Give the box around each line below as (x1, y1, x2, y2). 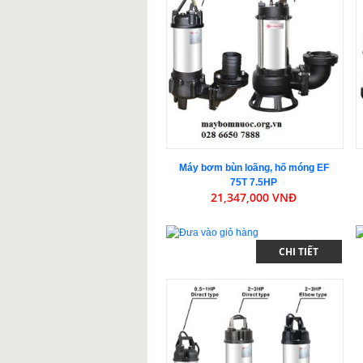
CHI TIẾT (279, 244, 319, 258)
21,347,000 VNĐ (211, 189, 297, 205)
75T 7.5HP (230, 176, 278, 188)
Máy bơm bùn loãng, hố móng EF (178, 161, 329, 173)
